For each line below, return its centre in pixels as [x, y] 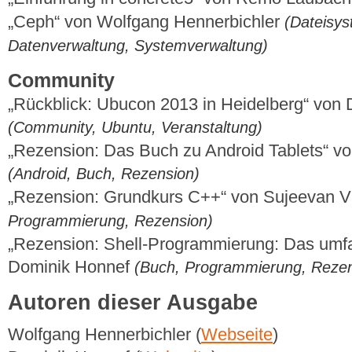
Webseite [237, 335]
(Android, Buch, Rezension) [104, 174]
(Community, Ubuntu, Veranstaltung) [135, 128]
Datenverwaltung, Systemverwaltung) [138, 45]
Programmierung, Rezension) [110, 221]
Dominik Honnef [71, 267]
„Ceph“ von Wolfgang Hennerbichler [146, 21]
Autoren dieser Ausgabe [133, 302]
